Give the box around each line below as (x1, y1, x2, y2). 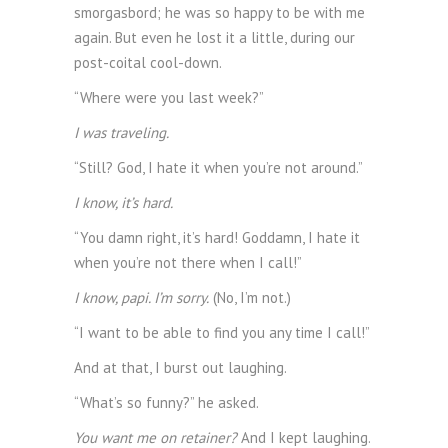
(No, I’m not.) (209, 288, 291, 307)
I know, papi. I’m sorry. (74, 288, 209, 307)
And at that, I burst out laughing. (74, 358, 287, 377)
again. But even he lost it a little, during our (74, 28, 355, 47)
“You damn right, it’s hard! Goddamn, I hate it (74, 228, 360, 247)
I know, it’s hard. (74, 193, 173, 212)
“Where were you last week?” (74, 88, 264, 107)
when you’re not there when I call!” (74, 253, 302, 272)
